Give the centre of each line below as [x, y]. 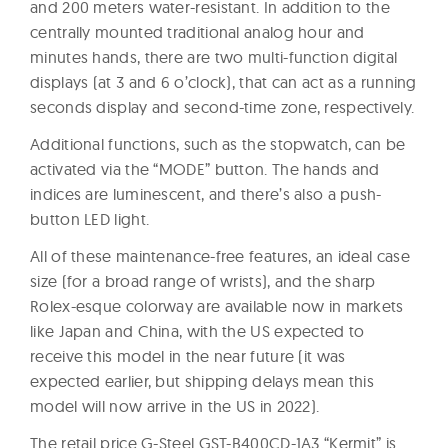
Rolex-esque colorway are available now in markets [217, 306]
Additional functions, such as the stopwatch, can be [218, 144]
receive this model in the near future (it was [188, 356]
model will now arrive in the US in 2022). [175, 406]
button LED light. [90, 219]
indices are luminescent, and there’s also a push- [206, 194]
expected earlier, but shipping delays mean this [202, 381]
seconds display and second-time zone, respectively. [222, 107]
